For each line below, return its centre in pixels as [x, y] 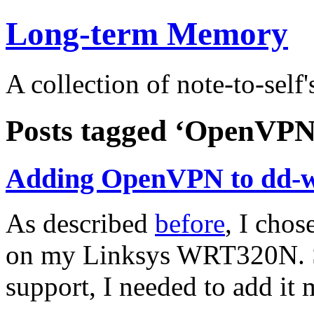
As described [80, 224]
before [190, 224]
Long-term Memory [147, 34]
